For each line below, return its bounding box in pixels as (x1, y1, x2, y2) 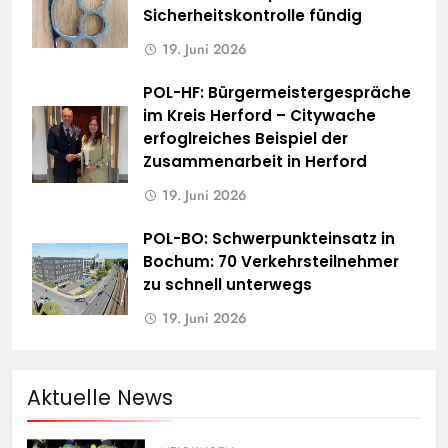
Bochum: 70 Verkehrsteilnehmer (143, 251, 399, 273)
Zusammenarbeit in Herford (143, 151, 367, 173)
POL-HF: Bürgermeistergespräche (143, 82, 411, 104)
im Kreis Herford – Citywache (143, 105, 376, 127)
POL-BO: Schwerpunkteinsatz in (143, 228, 395, 250)
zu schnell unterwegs (143, 274, 312, 296)
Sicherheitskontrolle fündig (143, 5, 362, 27)
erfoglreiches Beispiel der (143, 128, 348, 150)
